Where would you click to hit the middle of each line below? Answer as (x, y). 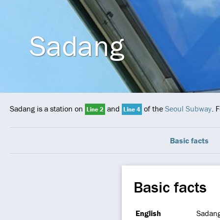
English (148, 213)
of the (153, 109)
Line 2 (95, 109)
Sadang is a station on (47, 109)
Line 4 (132, 109)
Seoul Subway (188, 109)
